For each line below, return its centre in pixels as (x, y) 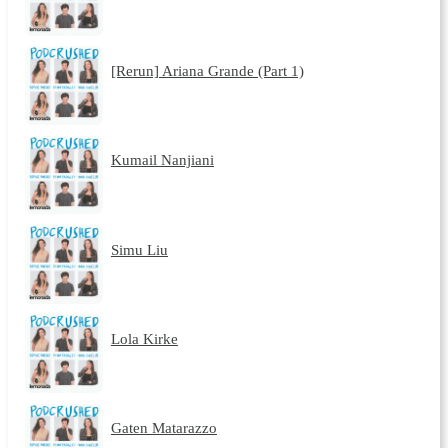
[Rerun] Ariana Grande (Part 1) (207, 70)
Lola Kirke (144, 338)
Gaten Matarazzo (163, 428)
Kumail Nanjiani (162, 160)
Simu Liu (139, 249)
